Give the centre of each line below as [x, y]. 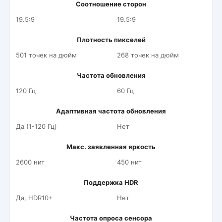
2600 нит [30, 162]
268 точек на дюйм [148, 55]
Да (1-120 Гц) [36, 126]
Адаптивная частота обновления [111, 111]
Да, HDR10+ [34, 198]
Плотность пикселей [111, 40]
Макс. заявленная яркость [111, 147]
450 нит [129, 162]
